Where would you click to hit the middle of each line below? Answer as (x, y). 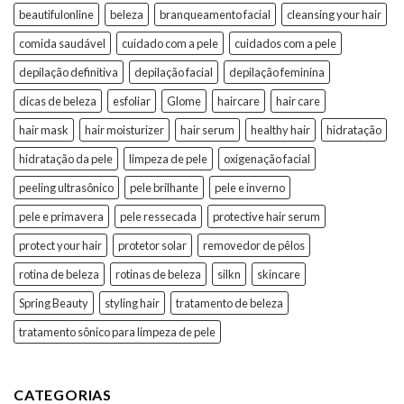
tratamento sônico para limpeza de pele (117, 332)
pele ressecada (158, 217)
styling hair (132, 303)
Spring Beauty (54, 303)
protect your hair (60, 246)
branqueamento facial (215, 15)
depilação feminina (277, 73)
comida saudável (62, 44)
